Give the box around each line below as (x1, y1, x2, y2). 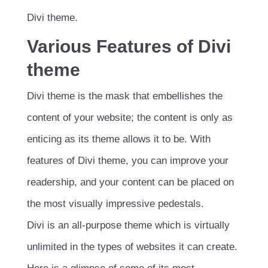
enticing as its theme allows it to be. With (27, 133, 211, 145)
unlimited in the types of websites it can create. (27, 240, 237, 252)
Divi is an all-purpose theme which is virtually (27, 219, 230, 231)
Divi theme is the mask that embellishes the (27, 90, 223, 102)
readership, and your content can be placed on (27, 176, 234, 188)
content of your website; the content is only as (27, 111, 233, 123)
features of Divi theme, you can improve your (27, 154, 229, 166)
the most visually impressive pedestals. (27, 197, 204, 209)
